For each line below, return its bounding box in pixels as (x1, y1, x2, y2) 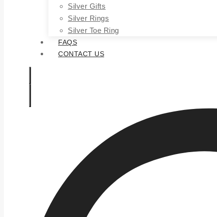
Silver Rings (68, 13, 106, 23)
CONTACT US (58, 49, 105, 59)
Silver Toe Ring (68, 25, 118, 35)
